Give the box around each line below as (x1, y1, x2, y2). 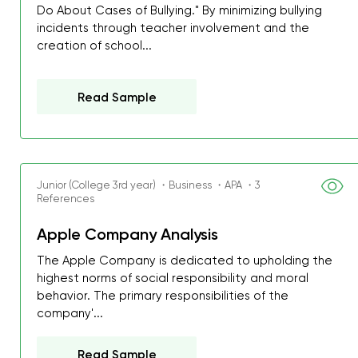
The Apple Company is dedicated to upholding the (37, 253, 333, 268)
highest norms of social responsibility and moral (37, 271, 309, 285)
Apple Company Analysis (37, 225, 219, 244)
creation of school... (37, 38, 153, 53)
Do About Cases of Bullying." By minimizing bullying (37, 3, 323, 18)
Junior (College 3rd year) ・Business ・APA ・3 (37, 179, 261, 191)
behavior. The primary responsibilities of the (37, 288, 289, 303)
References (37, 193, 95, 205)
